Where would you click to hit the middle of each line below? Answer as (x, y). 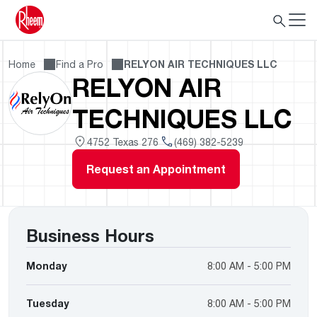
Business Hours (90, 235)
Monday (46, 266)
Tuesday (47, 303)
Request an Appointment (156, 169)
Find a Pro (80, 64)
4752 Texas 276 (123, 142)
